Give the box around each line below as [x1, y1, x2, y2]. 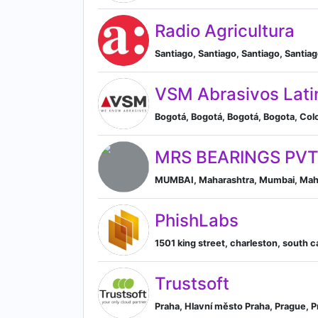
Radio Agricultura [155, 20, 295, 41]
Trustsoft [155, 273, 229, 294]
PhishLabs [155, 209, 238, 231]
